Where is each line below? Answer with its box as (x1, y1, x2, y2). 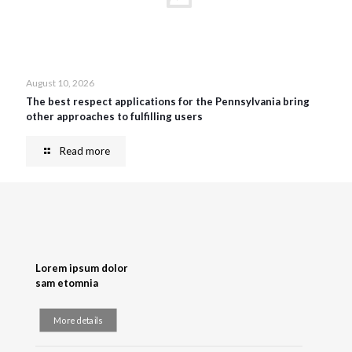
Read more (60, 145, 110, 157)
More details (53, 314, 103, 326)
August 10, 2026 (26, 77, 94, 89)
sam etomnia (35, 277, 98, 289)
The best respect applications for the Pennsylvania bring (26, 95, 310, 108)
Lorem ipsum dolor (35, 262, 128, 274)
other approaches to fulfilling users (26, 110, 203, 123)
